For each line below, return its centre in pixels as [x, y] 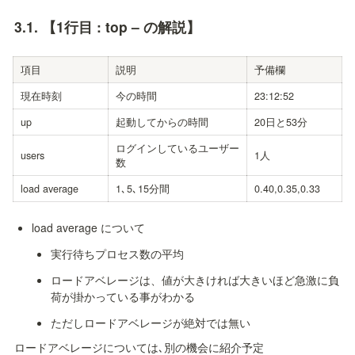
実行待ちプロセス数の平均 [117, 254]
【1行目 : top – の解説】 [121, 27]
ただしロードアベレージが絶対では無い [150, 323]
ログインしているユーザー [177, 149]
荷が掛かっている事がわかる [122, 297]
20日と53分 [281, 122]
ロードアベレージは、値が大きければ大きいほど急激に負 [195, 280]
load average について [88, 228]
